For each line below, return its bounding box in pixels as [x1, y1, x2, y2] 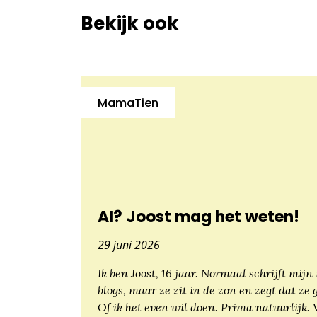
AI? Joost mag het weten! [98, 210, 299, 227]
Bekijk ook [81, 15, 179, 35]
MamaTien [98, 98, 158, 110]
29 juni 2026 [98, 237, 160, 253]
